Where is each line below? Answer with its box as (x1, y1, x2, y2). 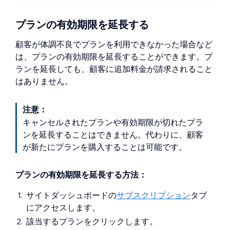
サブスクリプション (117, 189, 190, 200)
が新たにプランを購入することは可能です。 (23, 141, 187, 152)
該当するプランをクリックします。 (26, 216, 158, 226)
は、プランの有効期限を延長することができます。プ (15, 51, 213, 62)
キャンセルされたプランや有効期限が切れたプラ (23, 117, 203, 127)
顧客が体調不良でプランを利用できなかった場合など (15, 39, 213, 49)
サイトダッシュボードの (26, 189, 117, 200)
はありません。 (15, 75, 73, 86)
